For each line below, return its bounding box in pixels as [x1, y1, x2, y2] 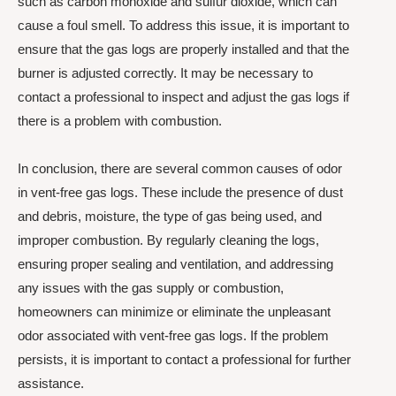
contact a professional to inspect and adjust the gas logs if [18, 89, 349, 105]
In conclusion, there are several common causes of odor [18, 160, 342, 176]
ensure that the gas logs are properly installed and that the [18, 42, 349, 57]
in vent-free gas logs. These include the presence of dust [18, 184, 343, 200]
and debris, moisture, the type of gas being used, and [18, 208, 322, 224]
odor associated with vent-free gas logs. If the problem [18, 327, 329, 343]
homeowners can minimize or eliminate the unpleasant [18, 303, 331, 319]
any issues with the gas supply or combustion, [18, 279, 284, 295]
